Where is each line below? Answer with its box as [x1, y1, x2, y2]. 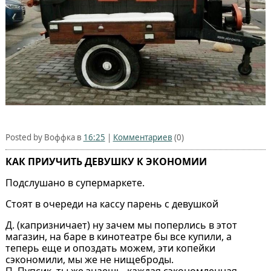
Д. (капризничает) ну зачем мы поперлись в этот [5, 218, 237, 232]
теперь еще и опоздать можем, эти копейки [5, 241, 215, 255]
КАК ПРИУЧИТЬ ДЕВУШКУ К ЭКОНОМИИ [5, 155, 207, 169]
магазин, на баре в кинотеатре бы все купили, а [5, 230, 232, 244]
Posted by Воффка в [5, 132, 83, 143]
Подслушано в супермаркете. [5, 176, 145, 190]
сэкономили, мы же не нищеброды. [5, 253, 174, 267]
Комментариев [113, 132, 172, 143]
